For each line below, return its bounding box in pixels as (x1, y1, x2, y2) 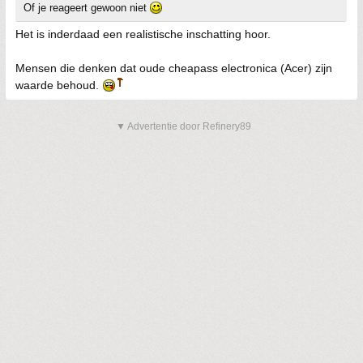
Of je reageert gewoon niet (23, 2, 150, 14)
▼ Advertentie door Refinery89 (116, 121, 251, 132)
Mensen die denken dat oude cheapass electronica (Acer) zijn (15, 62, 332, 75)
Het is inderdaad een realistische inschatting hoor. (15, 28, 271, 41)
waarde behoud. (15, 79, 102, 92)
